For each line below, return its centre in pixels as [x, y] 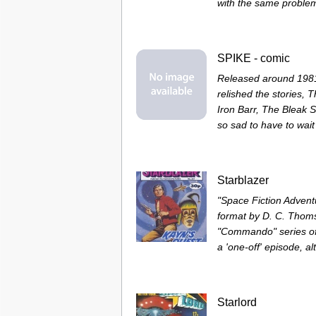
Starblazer [243, 181]
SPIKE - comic [254, 59]
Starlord [237, 303]
